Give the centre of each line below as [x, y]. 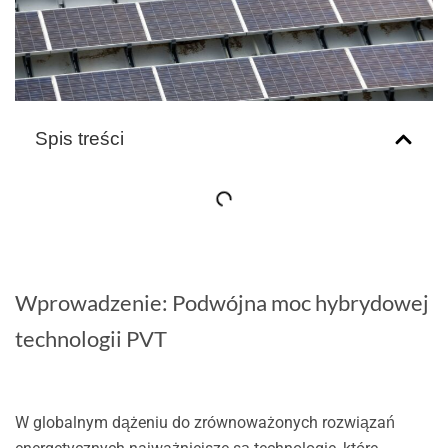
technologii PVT [90, 339]
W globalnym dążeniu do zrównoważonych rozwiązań [204, 422]
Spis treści [79, 139]
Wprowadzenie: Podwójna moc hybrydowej [221, 303]
